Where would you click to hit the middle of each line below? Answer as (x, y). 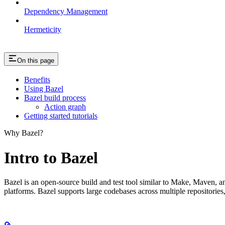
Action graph (65, 107)
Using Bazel (44, 89)
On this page (36, 60)
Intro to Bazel (51, 157)
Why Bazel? (24, 133)
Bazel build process (55, 98)
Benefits (37, 80)
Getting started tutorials (61, 116)
